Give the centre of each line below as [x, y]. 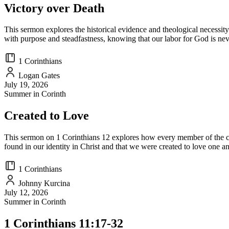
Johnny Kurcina [43, 184]
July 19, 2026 [26, 85]
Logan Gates [38, 76]
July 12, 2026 [26, 193]
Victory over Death [54, 8]
